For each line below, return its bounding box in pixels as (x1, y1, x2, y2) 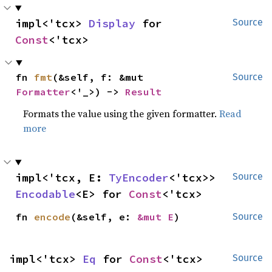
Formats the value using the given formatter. (23, 107, 220, 120)
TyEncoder (109, 171, 169, 185)
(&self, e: (70, 211, 138, 223)
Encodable (15, 187, 75, 201)
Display (89, 16, 135, 30)
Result (125, 86, 162, 98)
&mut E (137, 211, 174, 223)
